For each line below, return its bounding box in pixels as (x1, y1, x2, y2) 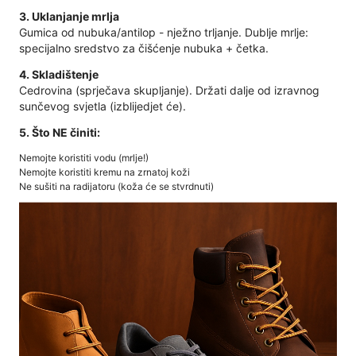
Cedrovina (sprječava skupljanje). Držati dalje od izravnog (19, 83, 319, 98)
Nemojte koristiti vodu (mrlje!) (19, 152, 149, 164)
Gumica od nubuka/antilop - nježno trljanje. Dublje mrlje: (19, 25, 308, 40)
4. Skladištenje (19, 68, 99, 82)
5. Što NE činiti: (19, 126, 100, 140)
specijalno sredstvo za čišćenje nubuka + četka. (19, 41, 269, 56)
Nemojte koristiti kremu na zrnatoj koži (19, 166, 190, 179)
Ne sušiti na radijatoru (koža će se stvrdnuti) (19, 180, 214, 193)
